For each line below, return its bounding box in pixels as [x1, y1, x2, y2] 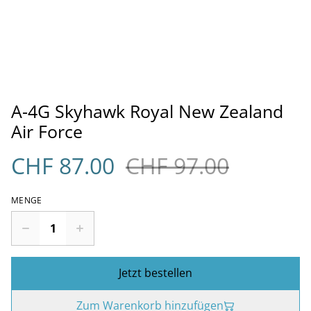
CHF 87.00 [11, 151, 115, 180]
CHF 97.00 [126, 151, 229, 180]
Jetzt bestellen [119, 265, 192, 280]
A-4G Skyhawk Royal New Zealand [11, 99, 283, 123]
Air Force [11, 119, 83, 143]
